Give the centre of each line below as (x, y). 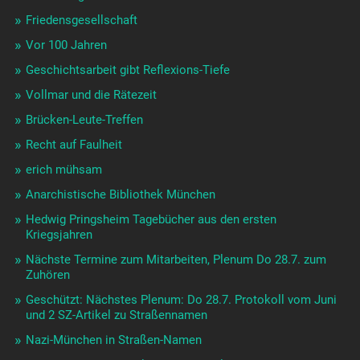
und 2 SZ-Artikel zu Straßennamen (116, 315)
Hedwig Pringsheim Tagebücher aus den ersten (151, 220)
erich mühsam (63, 170)
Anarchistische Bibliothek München (120, 195)
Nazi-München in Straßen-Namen (113, 340)
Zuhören (47, 275)
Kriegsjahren (59, 235)
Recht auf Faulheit (74, 145)
